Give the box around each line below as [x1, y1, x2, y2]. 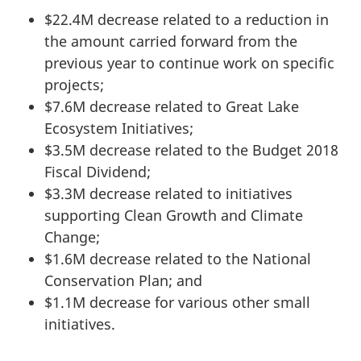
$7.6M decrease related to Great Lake [44, 96, 299, 116]
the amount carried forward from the [44, 31, 297, 51]
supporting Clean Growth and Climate [44, 205, 303, 225]
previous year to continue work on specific [44, 52, 334, 73]
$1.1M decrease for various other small [44, 292, 310, 312]
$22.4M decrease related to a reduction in [44, 9, 329, 29]
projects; [44, 74, 104, 94]
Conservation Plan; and [44, 270, 202, 290]
